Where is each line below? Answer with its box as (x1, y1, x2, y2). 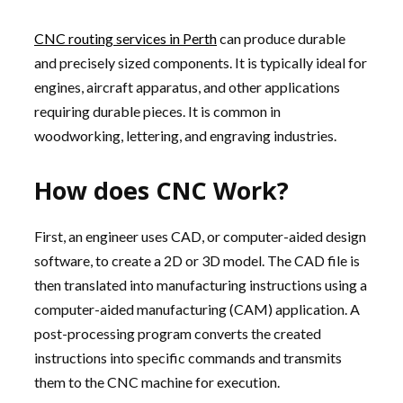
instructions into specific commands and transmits (34, 349, 342, 366)
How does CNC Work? (34, 174, 289, 207)
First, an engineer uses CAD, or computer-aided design (34, 228, 366, 245)
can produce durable (217, 30, 345, 47)
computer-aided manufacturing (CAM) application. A (34, 300, 360, 318)
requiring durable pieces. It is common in (34, 103, 281, 120)
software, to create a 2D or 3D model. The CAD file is (34, 252, 360, 269)
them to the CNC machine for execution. (34, 373, 280, 390)
